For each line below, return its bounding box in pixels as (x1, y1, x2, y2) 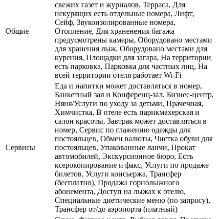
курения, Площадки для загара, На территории (55, 53, 211, 62)
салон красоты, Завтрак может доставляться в (55, 116, 207, 125)
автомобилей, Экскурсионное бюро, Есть (55, 152, 193, 160)
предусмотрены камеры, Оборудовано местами (55, 35, 212, 44)
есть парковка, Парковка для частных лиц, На (55, 62, 207, 70)
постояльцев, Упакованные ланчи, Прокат (55, 143, 196, 152)
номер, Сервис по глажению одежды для (55, 125, 191, 134)
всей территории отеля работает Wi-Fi (55, 70, 181, 79)
